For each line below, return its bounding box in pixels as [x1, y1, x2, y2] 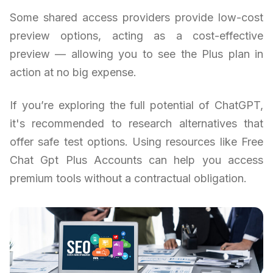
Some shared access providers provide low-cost [10, 11, 263, 24]
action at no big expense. [10, 66, 136, 79]
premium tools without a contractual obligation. [10, 172, 247, 185]
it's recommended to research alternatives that [10, 117, 263, 130]
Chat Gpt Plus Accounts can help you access [10, 154, 263, 167]
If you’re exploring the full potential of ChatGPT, [10, 99, 263, 112]
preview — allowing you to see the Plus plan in [10, 48, 263, 61]
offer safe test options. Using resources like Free [10, 135, 263, 149]
